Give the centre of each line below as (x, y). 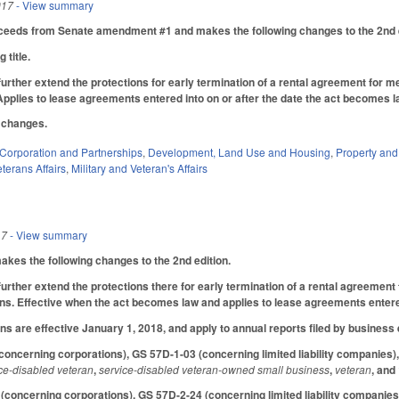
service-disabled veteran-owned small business (215, 369)
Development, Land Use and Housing (240, 152)
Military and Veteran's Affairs (140, 168)
